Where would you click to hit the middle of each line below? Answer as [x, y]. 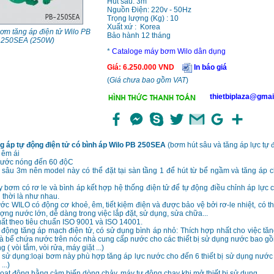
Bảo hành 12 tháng [139, 36]
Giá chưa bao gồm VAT [147, 80]
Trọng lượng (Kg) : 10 [143, 19]
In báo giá [209, 68]
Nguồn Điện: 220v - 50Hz [149, 10]
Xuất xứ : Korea [133, 27]
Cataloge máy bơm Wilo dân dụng [168, 52]
